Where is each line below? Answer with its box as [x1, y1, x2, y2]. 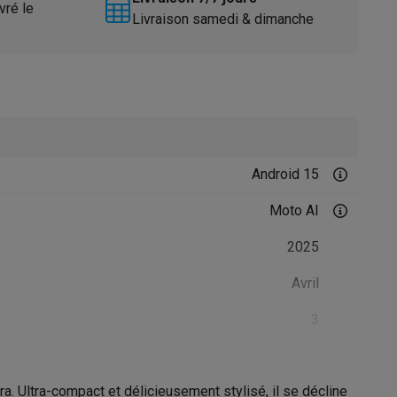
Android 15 [252, 166, 319, 183]
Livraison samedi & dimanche [131, 11, 314, 27]
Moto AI [269, 202, 319, 219]
